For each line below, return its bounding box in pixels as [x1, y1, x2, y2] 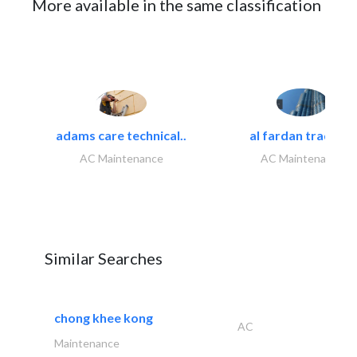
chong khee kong [54, 310, 153, 326]
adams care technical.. [56, 127, 186, 143]
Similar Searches [45, 249, 163, 269]
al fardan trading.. [249, 127, 355, 143]
